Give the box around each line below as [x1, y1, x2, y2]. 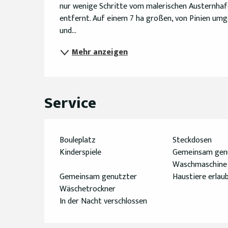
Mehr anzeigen [72, 45, 128, 60]
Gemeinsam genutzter [60, 170, 137, 184]
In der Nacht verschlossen [60, 194, 148, 209]
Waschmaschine [172, 158, 227, 172]
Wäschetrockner [60, 182, 116, 196]
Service [44, 90, 97, 117]
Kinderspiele [60, 146, 102, 160]
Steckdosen [172, 133, 212, 148]
